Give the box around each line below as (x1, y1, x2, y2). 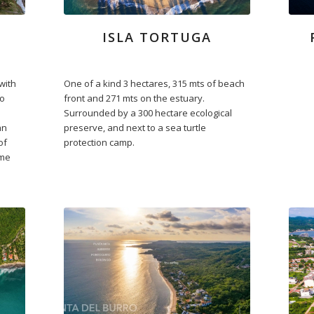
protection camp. (63, 136, 135, 149)
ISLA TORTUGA (102, 29, 212, 46)
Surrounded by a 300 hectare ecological (63, 107, 232, 120)
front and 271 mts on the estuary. (63, 92, 205, 105)
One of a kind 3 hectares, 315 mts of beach (63, 77, 245, 90)
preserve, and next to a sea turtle (63, 121, 206, 135)
